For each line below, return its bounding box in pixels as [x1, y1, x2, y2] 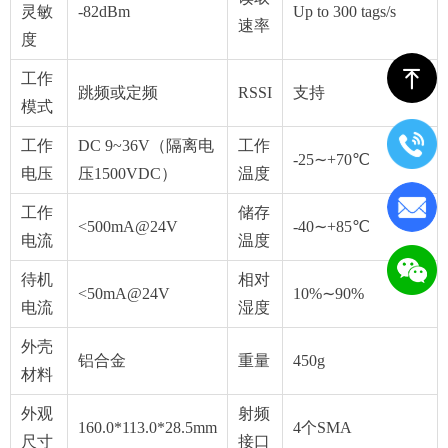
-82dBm [78, 3, 130, 20]
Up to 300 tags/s [293, 3, 396, 20]
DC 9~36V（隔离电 [78, 137, 214, 154]
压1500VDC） [78, 165, 177, 182]
